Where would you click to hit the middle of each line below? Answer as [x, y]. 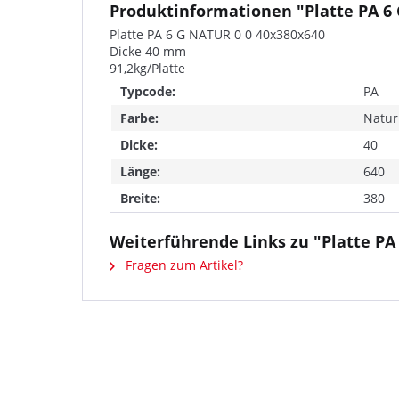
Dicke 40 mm [148, 51]
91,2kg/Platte [147, 68]
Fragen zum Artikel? [183, 265]
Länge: [140, 171]
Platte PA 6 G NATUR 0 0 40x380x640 [217, 34]
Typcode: [148, 91]
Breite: [140, 198]
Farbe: [139, 118]
